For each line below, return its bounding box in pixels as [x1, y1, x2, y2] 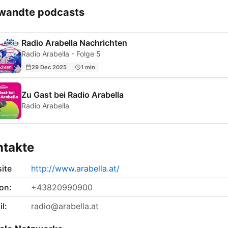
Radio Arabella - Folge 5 [21, 49, 101, 59]
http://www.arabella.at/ [31, 163, 120, 174]
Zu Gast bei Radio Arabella [21, 90, 124, 100]
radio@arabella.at [31, 201, 99, 212]
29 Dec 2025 [32, 63, 67, 71]
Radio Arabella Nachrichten [21, 38, 127, 48]
